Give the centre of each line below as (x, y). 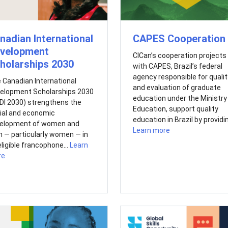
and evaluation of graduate (177, 87)
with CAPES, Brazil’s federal (177, 66)
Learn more (151, 130)
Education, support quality (175, 109)
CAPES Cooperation (179, 38)
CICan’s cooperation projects (179, 55)
